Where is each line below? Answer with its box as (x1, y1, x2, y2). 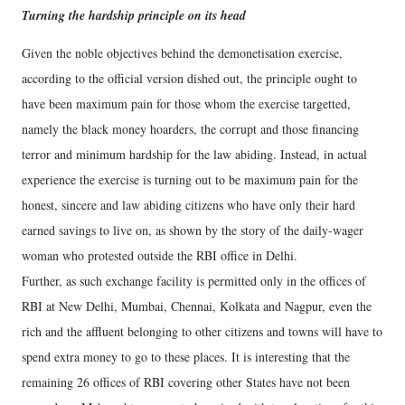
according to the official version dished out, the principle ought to (22, 70, 357, 87)
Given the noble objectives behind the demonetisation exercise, (22, 44, 343, 61)
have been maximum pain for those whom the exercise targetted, (22, 95, 351, 112)
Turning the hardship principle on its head (22, 6, 246, 24)
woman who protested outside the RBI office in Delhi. (22, 247, 297, 264)
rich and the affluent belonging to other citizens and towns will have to (22, 323, 382, 340)
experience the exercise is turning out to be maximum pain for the (22, 171, 358, 188)
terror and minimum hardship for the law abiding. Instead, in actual (22, 146, 367, 163)
